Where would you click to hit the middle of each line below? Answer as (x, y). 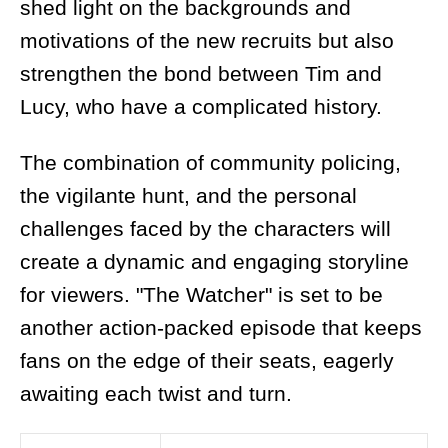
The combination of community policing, (210, 163)
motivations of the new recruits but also (207, 41)
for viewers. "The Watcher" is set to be (201, 295)
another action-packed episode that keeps (221, 328)
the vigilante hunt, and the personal (188, 196)
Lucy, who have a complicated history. (201, 107)
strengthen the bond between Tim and (201, 74)
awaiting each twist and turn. (156, 394)
